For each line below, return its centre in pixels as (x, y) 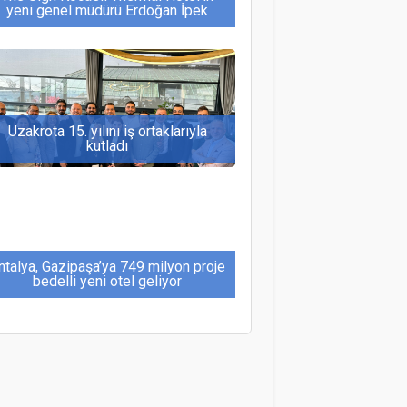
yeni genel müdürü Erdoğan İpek (107, 11)
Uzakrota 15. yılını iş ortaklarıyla (107, 132)
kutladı (107, 146)
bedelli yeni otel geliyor (107, 282)
